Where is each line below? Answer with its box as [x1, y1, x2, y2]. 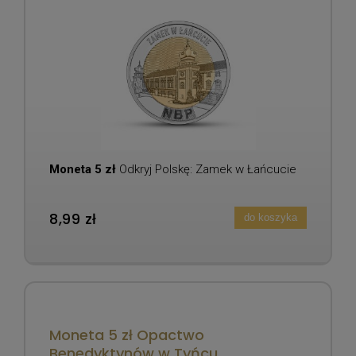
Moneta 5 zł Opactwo [49, 324, 204, 345]
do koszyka [243, 211, 297, 224]
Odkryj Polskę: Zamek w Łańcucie [116, 161, 296, 176]
